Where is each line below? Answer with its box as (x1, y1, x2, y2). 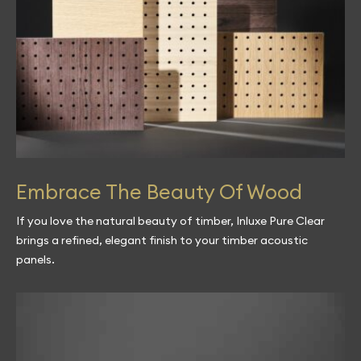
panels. (16, 252, 55, 267)
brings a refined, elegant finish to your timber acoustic (16, 233, 308, 247)
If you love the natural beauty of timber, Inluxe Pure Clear (16, 214, 325, 228)
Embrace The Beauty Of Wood (16, 179, 302, 205)
